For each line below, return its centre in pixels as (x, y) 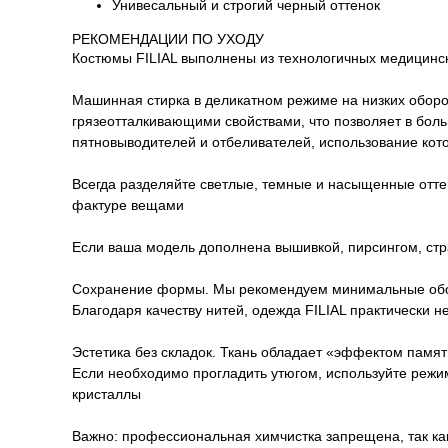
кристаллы (106, 393)
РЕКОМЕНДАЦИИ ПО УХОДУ (168, 38)
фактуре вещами (128, 204)
